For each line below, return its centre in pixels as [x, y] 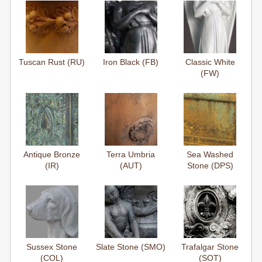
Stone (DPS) [210, 166]
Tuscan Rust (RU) [52, 62]
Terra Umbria [131, 155]
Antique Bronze [52, 155]
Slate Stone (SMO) [131, 247]
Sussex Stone [52, 247]
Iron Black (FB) [131, 62]
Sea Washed [210, 155]
